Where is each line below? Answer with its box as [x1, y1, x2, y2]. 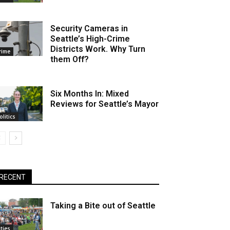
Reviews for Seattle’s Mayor [50, 99, 159, 109]
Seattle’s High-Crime [50, 33, 130, 44]
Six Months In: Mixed [50, 88, 129, 99]
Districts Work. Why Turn [50, 44, 146, 54]
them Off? [50, 54, 89, 64]
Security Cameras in [50, 23, 128, 33]
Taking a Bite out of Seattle [50, 200, 156, 210]
